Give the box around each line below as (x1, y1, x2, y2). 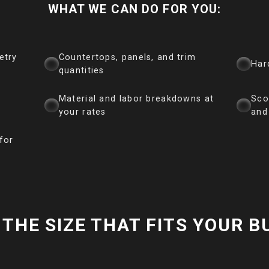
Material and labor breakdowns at (58, 93, 214, 104)
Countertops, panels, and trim (58, 52, 196, 62)
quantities (58, 65, 104, 76)
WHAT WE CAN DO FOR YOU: (47, 2, 222, 16)
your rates (58, 106, 106, 117)
